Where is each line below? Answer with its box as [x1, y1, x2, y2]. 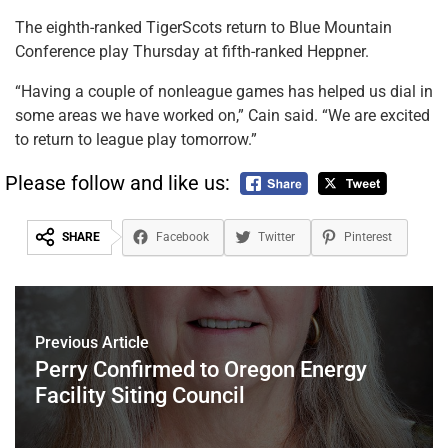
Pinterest [344, 230, 393, 245]
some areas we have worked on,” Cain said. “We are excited [15, 105, 430, 125]
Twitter [257, 230, 295, 245]
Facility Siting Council [35, 382, 245, 408]
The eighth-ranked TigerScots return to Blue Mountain [15, 17, 392, 37]
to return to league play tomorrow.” [15, 129, 257, 149]
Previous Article [35, 332, 149, 352]
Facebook [155, 230, 209, 245]
